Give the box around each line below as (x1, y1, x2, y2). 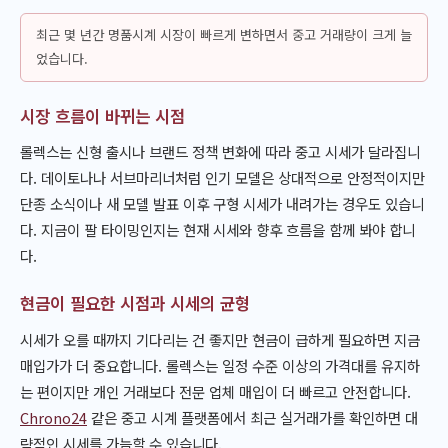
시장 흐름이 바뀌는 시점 (20, 103, 185, 128)
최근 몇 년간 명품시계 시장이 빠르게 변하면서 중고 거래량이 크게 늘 (35, 25, 412, 45)
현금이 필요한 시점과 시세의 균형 (20, 291, 250, 316)
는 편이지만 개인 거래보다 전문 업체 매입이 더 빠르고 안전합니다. (20, 380, 411, 402)
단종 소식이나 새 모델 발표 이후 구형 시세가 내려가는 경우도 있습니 (20, 193, 424, 215)
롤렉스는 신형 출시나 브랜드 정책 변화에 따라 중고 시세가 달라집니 (20, 141, 420, 163)
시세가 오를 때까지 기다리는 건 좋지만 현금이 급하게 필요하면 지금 (20, 328, 420, 350)
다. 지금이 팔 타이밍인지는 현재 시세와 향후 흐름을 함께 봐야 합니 (20, 219, 415, 241)
